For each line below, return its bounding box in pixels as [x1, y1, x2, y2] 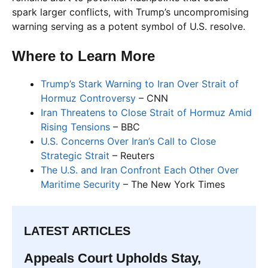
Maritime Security [41, 178, 120, 191]
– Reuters [109, 150, 154, 162]
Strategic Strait [41, 150, 109, 162]
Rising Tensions [41, 121, 110, 133]
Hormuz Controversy [41, 92, 136, 105]
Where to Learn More [12, 48, 155, 65]
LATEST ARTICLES [24, 224, 130, 238]
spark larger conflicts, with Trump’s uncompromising [12, 6, 249, 19]
